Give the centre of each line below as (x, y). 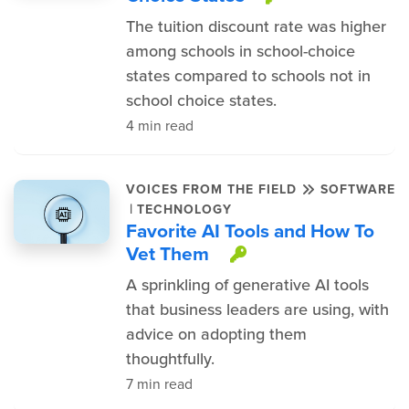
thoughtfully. (170, 359)
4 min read (159, 126)
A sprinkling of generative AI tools (247, 285)
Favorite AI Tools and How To (250, 231)
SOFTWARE (357, 189)
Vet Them (167, 253)
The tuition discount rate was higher (256, 26)
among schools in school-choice (240, 51)
